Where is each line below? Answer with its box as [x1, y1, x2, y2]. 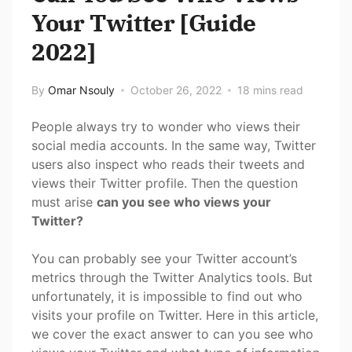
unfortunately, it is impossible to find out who [31, 288, 302, 304]
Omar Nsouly [48, 82, 115, 97]
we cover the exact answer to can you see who [31, 325, 313, 342]
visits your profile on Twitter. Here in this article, [31, 306, 318, 323]
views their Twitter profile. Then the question [31, 174, 298, 191]
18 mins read [237, 82, 303, 97]
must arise [31, 193, 97, 210]
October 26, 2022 [130, 82, 222, 97]
